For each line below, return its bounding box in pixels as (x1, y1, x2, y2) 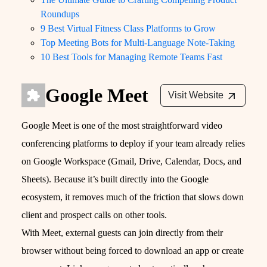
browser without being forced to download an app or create (21, 246, 244, 256)
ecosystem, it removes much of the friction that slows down (21, 192, 244, 203)
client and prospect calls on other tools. (21, 210, 167, 221)
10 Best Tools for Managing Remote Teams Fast (41, 52, 222, 63)
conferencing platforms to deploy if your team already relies (21, 138, 245, 149)
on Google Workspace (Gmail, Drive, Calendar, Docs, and (21, 156, 241, 167)
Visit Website (168, 90, 223, 101)
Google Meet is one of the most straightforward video (21, 120, 222, 131)
